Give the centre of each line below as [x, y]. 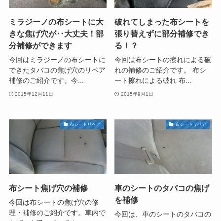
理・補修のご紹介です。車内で [57, 213]
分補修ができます [40, 45]
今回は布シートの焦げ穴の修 [54, 203]
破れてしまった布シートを [162, 21]
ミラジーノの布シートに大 [56, 21]
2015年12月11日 [34, 94]
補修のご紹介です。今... [46, 80]
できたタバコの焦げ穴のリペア [57, 70]
